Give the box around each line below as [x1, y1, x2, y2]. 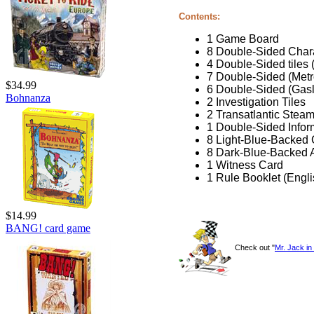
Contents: [179, 11, 220, 22]
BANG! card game [6, 222, 90, 234]
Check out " [235, 243, 275, 252]
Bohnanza [6, 92, 50, 104]
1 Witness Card [207, 158, 283, 171]
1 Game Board [207, 32, 279, 45]
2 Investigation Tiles [207, 95, 306, 108]
